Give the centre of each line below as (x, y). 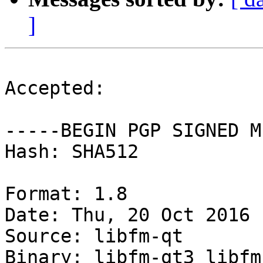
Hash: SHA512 (72, 152)
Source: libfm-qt (94, 236)
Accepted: (55, 88)
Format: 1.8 (66, 194)
